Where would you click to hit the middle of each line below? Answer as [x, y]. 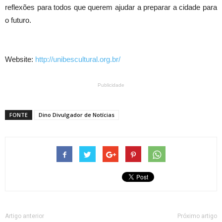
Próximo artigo [197, 216]
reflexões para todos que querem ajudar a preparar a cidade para [111, 7]
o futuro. [18, 20]
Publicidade [111, 85]
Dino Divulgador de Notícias [77, 114]
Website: [20, 59]
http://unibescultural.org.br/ [78, 59]
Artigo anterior [25, 216]
